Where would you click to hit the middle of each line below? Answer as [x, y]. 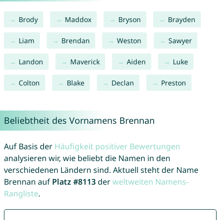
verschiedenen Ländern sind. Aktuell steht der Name [101, 170]
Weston [129, 41]
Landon [31, 62]
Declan [123, 83]
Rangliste [21, 194]
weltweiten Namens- [150, 182]
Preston [173, 83]
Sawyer [180, 41]
